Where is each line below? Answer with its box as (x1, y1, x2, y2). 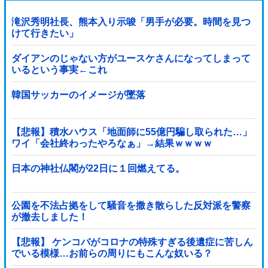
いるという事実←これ (11, 64, 107, 75)
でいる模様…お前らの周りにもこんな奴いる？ (11, 248, 212, 258)
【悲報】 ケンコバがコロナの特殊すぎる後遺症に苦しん (11, 236, 253, 247)
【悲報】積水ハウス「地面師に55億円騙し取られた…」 (11, 126, 252, 137)
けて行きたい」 (11, 28, 78, 38)
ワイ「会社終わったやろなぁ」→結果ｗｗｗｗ (11, 138, 212, 148)
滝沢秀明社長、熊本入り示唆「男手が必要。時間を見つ (11, 16, 251, 27)
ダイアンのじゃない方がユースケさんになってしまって (11, 53, 251, 63)
